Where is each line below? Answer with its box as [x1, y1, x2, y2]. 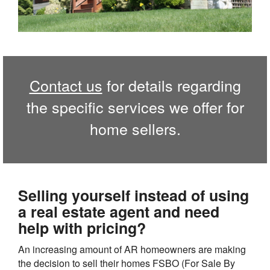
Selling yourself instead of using [18, 184, 249, 207]
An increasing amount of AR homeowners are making [18, 242, 246, 257]
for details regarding [102, 74, 241, 96]
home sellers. [89, 118, 181, 140]
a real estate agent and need [18, 201, 219, 223]
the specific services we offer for [26, 96, 244, 118]
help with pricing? [18, 217, 146, 239]
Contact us [29, 74, 102, 96]
